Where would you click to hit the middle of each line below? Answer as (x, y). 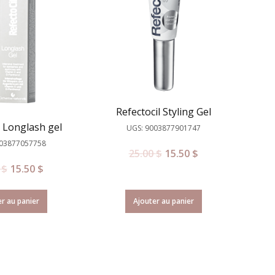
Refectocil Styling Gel (163, 111)
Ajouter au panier (163, 201)
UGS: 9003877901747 (163, 128)
